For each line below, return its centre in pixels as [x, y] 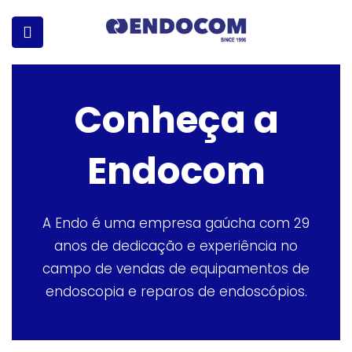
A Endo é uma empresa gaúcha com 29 [176, 223]
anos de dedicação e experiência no [176, 246]
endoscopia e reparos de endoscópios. [176, 291]
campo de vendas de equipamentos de [176, 269]
